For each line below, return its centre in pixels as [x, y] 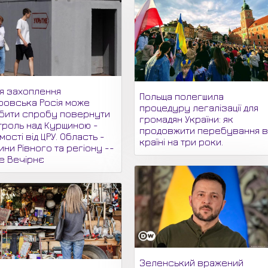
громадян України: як [187, 119]
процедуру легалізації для [199, 108]
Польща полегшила [182, 97]
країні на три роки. [182, 142]
